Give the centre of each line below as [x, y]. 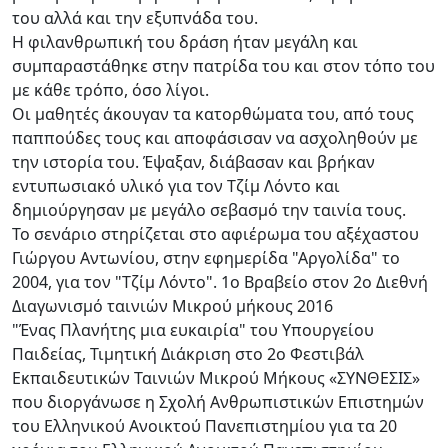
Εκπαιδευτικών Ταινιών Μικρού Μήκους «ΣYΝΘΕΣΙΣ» [216, 377]
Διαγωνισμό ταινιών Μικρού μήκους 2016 [172, 305]
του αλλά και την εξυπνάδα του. [135, 17]
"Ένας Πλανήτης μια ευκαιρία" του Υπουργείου [193, 329]
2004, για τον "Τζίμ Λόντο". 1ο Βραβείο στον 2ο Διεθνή [220, 281]
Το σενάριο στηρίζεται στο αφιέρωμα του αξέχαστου [215, 233]
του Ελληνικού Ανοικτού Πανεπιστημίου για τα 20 [204, 425]
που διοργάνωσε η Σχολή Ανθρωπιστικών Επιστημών [218, 401]
